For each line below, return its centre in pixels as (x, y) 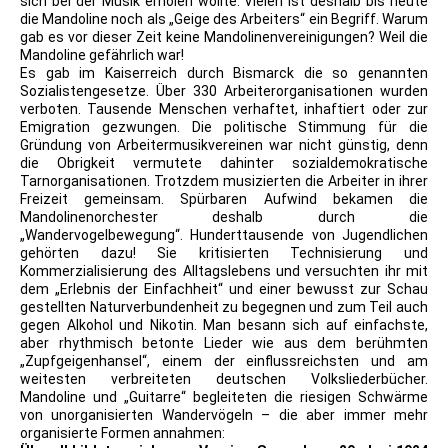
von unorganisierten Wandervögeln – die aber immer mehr (224, 415)
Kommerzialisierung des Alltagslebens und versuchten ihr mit (224, 271)
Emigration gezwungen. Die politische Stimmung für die (224, 127)
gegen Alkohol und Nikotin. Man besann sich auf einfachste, (224, 325)
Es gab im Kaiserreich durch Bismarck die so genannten (224, 73)
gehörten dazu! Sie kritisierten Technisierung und (224, 253)
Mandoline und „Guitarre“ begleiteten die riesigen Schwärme (224, 397)
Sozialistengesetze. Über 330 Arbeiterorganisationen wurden (224, 91)
